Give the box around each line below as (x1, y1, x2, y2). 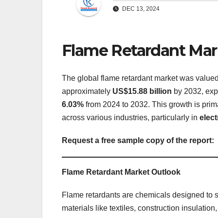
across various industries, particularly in (62, 113, 200, 122)
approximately (62, 87, 112, 95)
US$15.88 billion (112, 87, 172, 95)
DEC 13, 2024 (121, 5, 160, 13)
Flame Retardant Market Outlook (62, 167, 181, 176)
